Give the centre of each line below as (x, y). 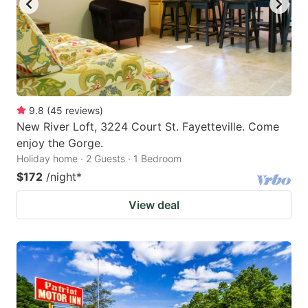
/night (61, 176)
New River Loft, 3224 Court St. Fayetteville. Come (148, 126)
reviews (82, 110)
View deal (154, 205)
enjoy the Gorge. (60, 143)
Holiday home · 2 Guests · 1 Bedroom (99, 158)
